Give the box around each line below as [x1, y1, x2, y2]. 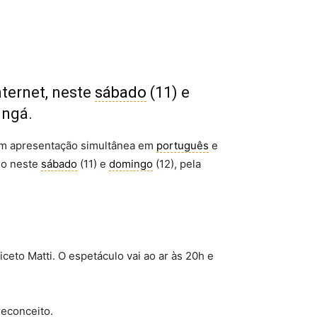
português [156, 139, 209, 152]
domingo [109, 157, 153, 171]
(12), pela [153, 157, 201, 171]
